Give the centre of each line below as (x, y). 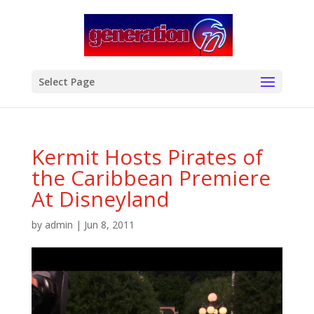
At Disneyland (100, 199)
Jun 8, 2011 (109, 225)
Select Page (66, 82)
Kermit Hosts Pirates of (147, 157)
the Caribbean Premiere (151, 178)
